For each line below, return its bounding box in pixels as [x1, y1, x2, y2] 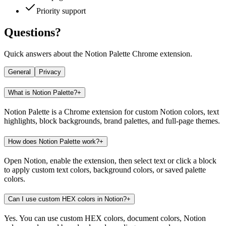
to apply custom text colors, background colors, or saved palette [4, 165, 206, 174]
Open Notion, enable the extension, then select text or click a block [4, 156, 216, 165]
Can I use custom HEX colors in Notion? [8, 195, 127, 203]
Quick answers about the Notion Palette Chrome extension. [4, 49, 192, 58]
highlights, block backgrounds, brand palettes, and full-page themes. [4, 117, 220, 126]
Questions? [4, 25, 61, 39]
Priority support [36, 6, 86, 15]
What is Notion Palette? [8, 89, 77, 97]
